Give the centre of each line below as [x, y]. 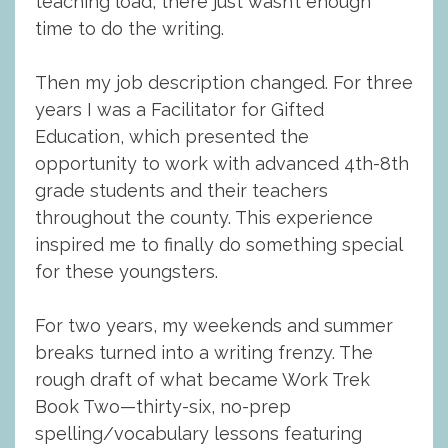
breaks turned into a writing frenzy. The [204, 352]
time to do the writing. [129, 28]
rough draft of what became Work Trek [202, 379]
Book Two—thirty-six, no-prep [163, 406]
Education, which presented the [172, 136]
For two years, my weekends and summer [214, 325]
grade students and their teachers [181, 190]
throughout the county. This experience [204, 217]
